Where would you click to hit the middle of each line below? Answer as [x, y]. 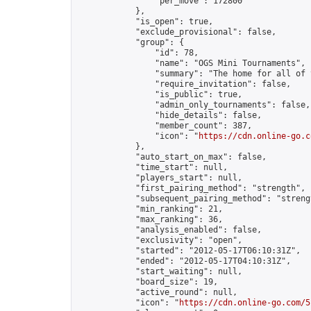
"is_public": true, [160, 94]
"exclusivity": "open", [160, 240]
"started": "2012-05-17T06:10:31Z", [189, 251]
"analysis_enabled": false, [169, 230]
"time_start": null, [152, 167]
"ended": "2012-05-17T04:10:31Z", [184, 261]
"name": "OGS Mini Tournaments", [191, 63]
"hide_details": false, [169, 115]
